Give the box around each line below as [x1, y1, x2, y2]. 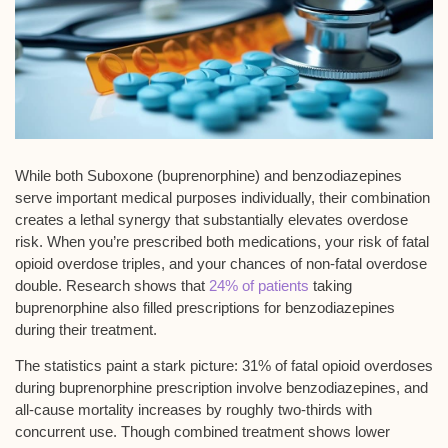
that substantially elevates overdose [171, 211, 408, 229]
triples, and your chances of [118, 255, 306, 273]
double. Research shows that [15, 277, 209, 295]
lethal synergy [80, 211, 171, 229]
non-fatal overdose [306, 255, 427, 273]
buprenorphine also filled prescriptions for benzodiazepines [15, 299, 395, 317]
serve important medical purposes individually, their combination [15, 189, 430, 207]
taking [309, 277, 352, 295]
